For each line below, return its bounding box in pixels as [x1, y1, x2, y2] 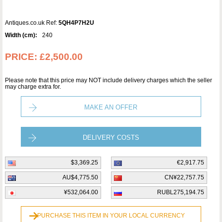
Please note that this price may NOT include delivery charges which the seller [5, 76, 212, 84]
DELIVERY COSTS [82, 133, 139, 141]
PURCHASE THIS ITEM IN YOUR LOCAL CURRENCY [37, 212, 185, 219]
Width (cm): [5, 31, 37, 39]
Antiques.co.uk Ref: [5, 19, 58, 26]
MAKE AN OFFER [84, 103, 138, 111]
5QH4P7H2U [58, 19, 94, 26]
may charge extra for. [5, 83, 61, 90]
